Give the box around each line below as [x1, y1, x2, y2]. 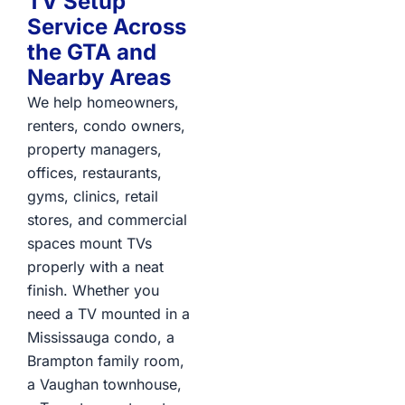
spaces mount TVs [27, 234, 152, 253]
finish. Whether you [27, 281, 159, 300]
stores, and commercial [27, 211, 187, 230]
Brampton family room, [27, 352, 184, 371]
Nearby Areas [27, 64, 171, 91]
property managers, [27, 140, 162, 159]
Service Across [27, 14, 186, 41]
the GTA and [27, 39, 156, 66]
